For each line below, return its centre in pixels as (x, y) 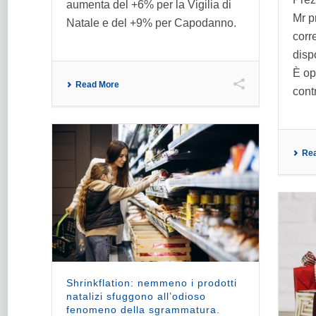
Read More (97, 85)
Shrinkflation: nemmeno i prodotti (152, 282)
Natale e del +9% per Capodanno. (151, 23)
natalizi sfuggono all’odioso (136, 296)
